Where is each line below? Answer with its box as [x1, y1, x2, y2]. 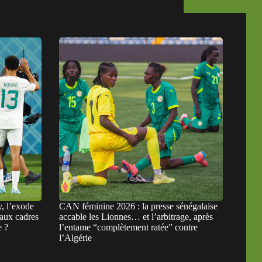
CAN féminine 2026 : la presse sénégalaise [58, 201, 218, 211]
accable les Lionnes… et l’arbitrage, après [58, 211, 213, 222]
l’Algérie [58, 232, 92, 243]
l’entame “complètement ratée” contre [58, 222, 198, 232]
